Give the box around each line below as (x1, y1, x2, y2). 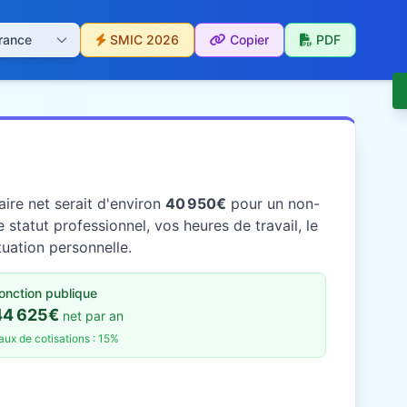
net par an (63, 308, 124, 323)
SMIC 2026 (110, 32, 179, 47)
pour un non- (226, 194, 320, 213)
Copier (230, 32, 269, 47)
